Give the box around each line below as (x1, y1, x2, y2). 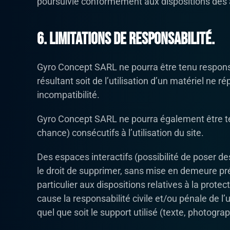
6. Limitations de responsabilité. (37, 29, 215, 50)
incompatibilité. (37, 89, 100, 101)
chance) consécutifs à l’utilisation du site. (37, 127, 204, 139)
